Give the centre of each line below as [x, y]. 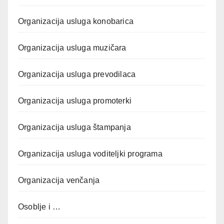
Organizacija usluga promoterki [75, 100]
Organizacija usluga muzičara [72, 47]
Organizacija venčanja [59, 180]
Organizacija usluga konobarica [76, 21]
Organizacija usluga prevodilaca [77, 74]
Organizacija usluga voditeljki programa [90, 153]
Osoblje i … [39, 206]
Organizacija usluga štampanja [74, 127]
